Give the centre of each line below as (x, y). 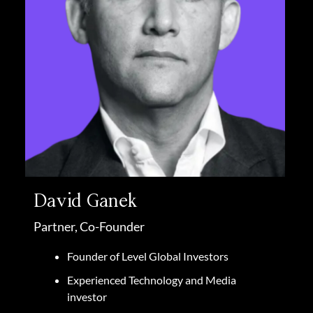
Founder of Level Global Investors (149, 256)
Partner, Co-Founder (89, 226)
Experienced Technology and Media (152, 280)
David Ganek (86, 201)
